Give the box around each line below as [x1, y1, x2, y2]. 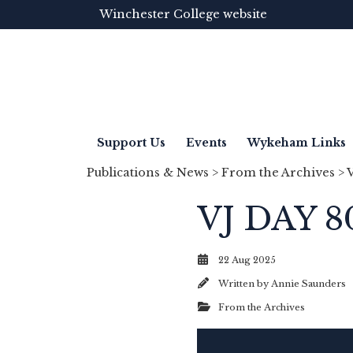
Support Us [97, 136, 165, 150]
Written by [218, 278, 271, 290]
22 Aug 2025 [218, 255, 276, 266]
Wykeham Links [247, 136, 346, 150]
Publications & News [87, 165, 209, 180]
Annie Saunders [271, 278, 346, 290]
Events [186, 136, 227, 150]
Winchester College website [99, 7, 267, 21]
